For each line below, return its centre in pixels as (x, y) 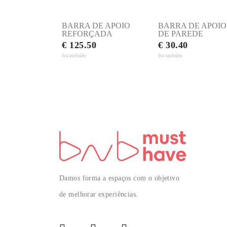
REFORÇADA (87, 33)
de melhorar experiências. (99, 195)
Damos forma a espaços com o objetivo (120, 178)
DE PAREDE (181, 33)
